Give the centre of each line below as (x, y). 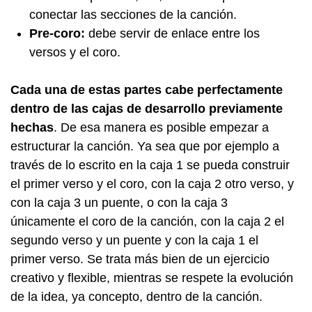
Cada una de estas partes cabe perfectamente (147, 90)
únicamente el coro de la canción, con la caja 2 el (147, 222)
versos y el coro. (75, 53)
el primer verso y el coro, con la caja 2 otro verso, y (152, 184)
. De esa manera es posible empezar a (161, 128)
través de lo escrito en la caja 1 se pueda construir (150, 165)
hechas (32, 128)
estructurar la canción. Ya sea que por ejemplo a (145, 147)
